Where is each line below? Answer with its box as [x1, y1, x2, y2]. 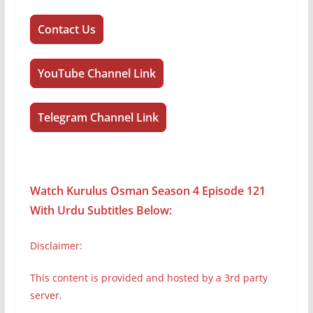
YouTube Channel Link [37, 66, 156, 82]
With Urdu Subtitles [29, 203, 133, 219]
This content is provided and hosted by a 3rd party [29, 271, 268, 285]
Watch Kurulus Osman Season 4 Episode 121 [29, 183, 265, 199]
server [29, 289, 59, 303]
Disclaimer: [29, 239, 82, 253]
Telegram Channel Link [37, 110, 159, 126]
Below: [133, 203, 172, 219]
